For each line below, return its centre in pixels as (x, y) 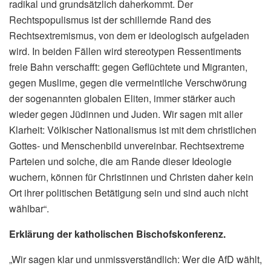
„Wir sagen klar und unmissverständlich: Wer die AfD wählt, (135, 259)
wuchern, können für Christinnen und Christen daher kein (131, 177)
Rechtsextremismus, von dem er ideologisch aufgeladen (129, 35)
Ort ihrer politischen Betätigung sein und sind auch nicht (129, 192)
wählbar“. (29, 208)
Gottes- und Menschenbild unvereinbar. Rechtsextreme (127, 145)
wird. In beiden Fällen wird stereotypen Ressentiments (125, 51)
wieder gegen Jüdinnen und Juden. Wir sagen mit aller (126, 114)
